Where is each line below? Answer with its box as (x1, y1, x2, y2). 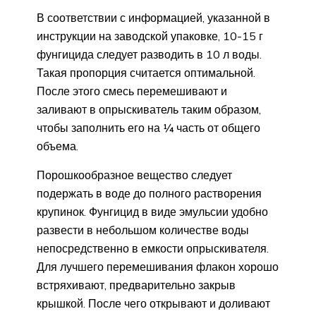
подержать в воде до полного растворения (37, 186, 262, 200)
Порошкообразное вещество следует (37, 167, 232, 182)
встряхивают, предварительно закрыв (37, 277, 236, 292)
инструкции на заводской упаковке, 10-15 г (37, 28, 263, 43)
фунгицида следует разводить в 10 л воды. (37, 47, 262, 61)
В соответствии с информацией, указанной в (37, 10, 270, 25)
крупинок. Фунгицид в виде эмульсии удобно (37, 204, 268, 219)
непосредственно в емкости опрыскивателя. (37, 241, 269, 255)
